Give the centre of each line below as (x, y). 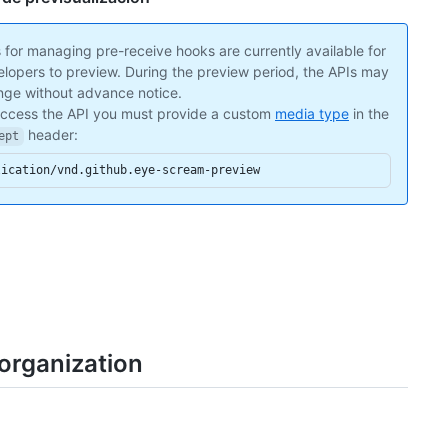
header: (50, 135)
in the (369, 114)
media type (312, 114)
